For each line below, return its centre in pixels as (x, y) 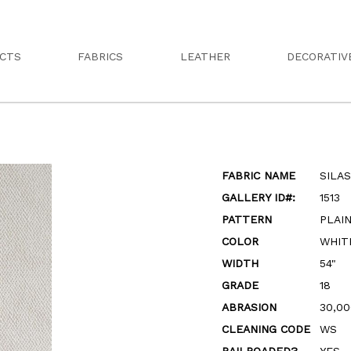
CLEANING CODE (266, 329)
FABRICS (101, 56)
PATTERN (246, 219)
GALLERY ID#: (258, 197)
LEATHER (205, 56)
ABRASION (249, 307)
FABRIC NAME (258, 175)
